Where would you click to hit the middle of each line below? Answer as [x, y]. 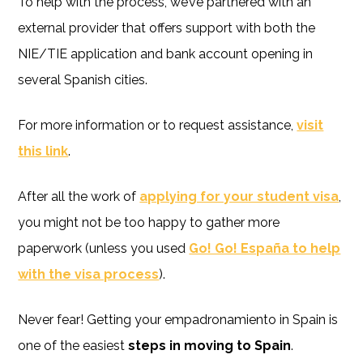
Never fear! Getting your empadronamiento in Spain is [178, 319]
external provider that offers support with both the [167, 28]
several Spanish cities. [83, 79]
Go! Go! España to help [265, 248]
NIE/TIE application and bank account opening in [166, 53]
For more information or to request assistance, [158, 125]
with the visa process [89, 274]
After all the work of [79, 196]
